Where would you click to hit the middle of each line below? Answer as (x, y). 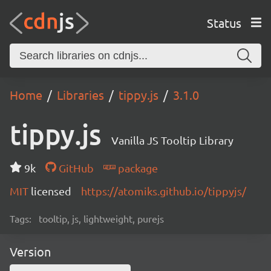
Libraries (80, 95)
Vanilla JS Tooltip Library (172, 140)
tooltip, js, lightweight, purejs (101, 218)
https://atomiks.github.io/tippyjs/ (164, 191)
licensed (51, 191)
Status (224, 22)
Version (30, 251)
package (136, 168)
